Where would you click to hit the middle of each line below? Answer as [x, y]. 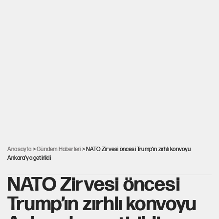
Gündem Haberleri [59, 149]
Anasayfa [20, 149]
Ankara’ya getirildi [29, 158]
